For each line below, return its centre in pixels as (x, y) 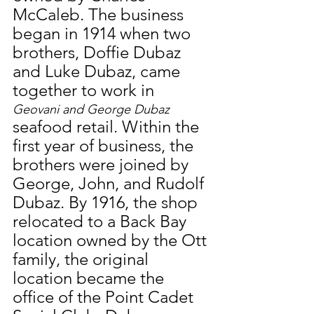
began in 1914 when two (104, 34)
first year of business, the (105, 146)
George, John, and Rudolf (110, 184)
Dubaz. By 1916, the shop (107, 203)
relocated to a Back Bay (102, 221)
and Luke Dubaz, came (98, 71)
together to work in (86, 90)
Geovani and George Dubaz (91, 110)
